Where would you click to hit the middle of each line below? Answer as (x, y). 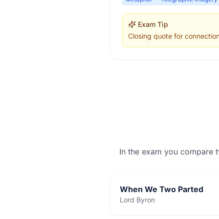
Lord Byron (137, 200)
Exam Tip (153, 24)
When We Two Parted (162, 189)
